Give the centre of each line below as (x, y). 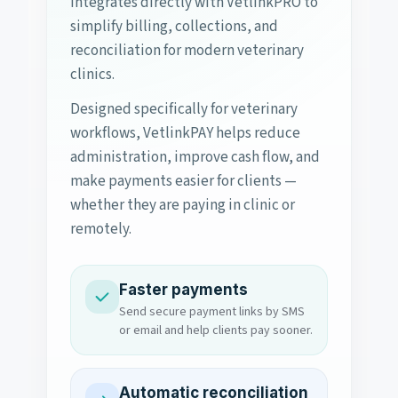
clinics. (92, 75)
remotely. (101, 229)
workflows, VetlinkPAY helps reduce (185, 133)
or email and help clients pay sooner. (216, 330)
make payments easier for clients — (183, 181)
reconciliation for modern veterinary (187, 51)
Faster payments (183, 290)
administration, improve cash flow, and (195, 157)
